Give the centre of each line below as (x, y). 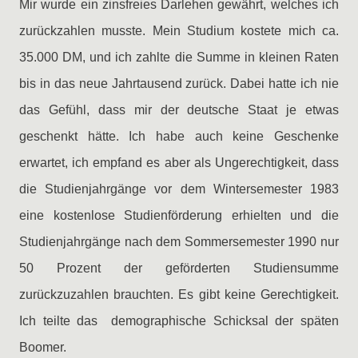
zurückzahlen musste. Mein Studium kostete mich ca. (179, 31)
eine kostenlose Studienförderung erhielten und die (179, 215)
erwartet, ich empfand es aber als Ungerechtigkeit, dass (179, 163)
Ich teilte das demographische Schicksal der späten (179, 321)
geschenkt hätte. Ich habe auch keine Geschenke (179, 136)
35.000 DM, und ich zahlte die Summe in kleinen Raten (179, 57)
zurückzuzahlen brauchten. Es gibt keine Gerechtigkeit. (179, 294)
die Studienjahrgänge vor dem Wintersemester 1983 (179, 189)
